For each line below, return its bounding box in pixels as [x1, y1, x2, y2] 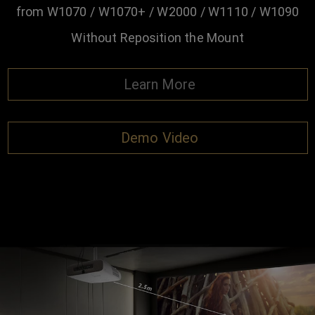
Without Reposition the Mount [71, 30, 244, 45]
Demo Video [117, 129, 198, 146]
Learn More [120, 75, 196, 93]
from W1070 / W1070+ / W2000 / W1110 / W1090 [15, 4, 300, 19]
